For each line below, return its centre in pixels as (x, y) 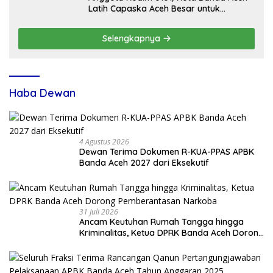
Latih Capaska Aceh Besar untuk (154, 9)
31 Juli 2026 (99, 212)
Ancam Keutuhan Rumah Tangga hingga (161, 222)
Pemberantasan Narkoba (131, 244)
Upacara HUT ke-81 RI (132, 20)
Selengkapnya (132, 39)
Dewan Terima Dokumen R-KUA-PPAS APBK (167, 152)
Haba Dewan (42, 93)
